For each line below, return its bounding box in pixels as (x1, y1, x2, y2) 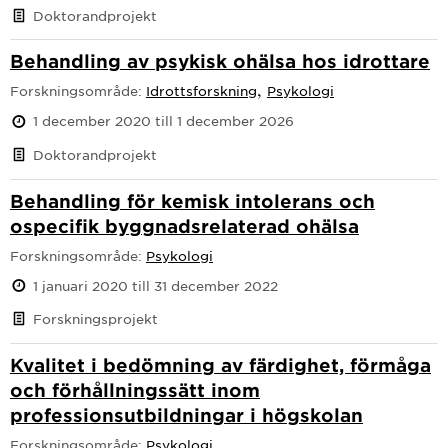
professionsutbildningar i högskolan (10, 403, 363, 426)
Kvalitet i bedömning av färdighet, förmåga (10, 353, 431, 376)
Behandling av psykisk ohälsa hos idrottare (10, 50, 430, 73)
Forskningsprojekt (33, 310, 158, 328)
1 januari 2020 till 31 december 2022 (33, 276, 278, 294)
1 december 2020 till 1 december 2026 (33, 112, 294, 130)
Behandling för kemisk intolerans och (10, 189, 375, 212)
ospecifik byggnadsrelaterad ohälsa (10, 214, 359, 237)
